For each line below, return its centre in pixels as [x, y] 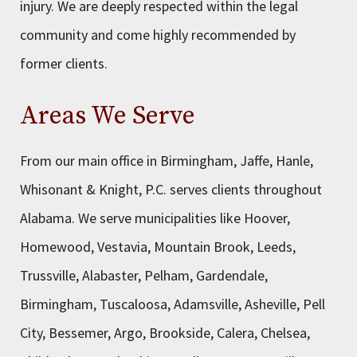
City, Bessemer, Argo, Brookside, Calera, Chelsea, [165, 333]
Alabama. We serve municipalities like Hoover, [155, 218]
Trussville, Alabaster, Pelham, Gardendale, [144, 275]
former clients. [64, 63]
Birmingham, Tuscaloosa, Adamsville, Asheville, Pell [173, 304]
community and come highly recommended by [158, 35]
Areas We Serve [108, 116]
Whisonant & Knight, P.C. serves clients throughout [171, 189]
